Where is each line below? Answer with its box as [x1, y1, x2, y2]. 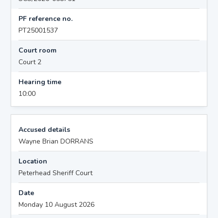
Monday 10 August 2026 [18, 200, 95, 209]
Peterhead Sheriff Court [18, 168, 93, 178]
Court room [18, 45, 57, 55]
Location [18, 156, 48, 166]
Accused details [18, 125, 71, 134]
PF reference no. [18, 14, 73, 23]
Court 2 [18, 57, 42, 67]
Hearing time [18, 77, 62, 87]
